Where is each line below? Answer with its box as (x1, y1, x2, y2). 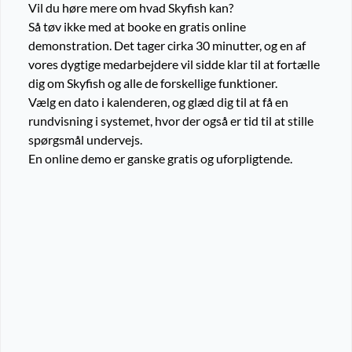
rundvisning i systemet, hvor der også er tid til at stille (28, 113, 313, 129)
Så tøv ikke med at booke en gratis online (28, 19, 246, 35)
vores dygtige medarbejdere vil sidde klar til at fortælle (28, 57, 320, 72)
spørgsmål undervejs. (28, 132, 142, 148)
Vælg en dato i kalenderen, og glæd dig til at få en (28, 94, 288, 110)
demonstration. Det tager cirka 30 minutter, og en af (28, 38, 306, 53)
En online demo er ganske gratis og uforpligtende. (28, 151, 292, 167)
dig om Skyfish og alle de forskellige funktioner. (28, 75, 277, 91)
